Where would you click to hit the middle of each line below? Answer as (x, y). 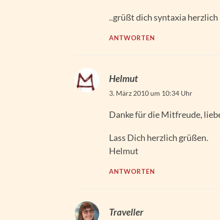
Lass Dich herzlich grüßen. (159, 138)
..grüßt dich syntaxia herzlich (164, 17)
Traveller (126, 212)
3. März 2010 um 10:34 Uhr (151, 93)
